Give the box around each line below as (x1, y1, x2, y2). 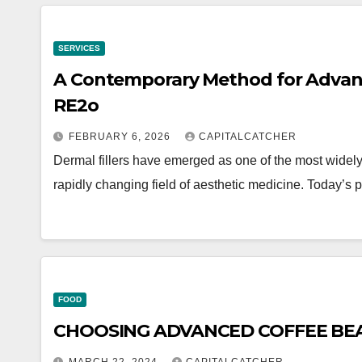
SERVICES (58, 44, 100, 53)
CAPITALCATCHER (199, 131, 297, 142)
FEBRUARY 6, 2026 (69, 131, 174, 142)
